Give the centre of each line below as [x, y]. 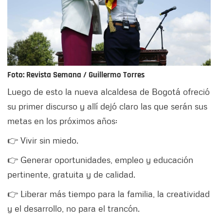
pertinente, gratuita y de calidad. [71, 174]
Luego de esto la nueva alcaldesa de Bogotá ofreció [109, 92]
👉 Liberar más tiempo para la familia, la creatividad [109, 194]
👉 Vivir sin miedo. [43, 140]
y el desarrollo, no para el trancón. [73, 209]
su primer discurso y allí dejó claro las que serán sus [107, 106]
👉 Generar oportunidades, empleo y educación [100, 160]
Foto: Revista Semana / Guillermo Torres [76, 75]
